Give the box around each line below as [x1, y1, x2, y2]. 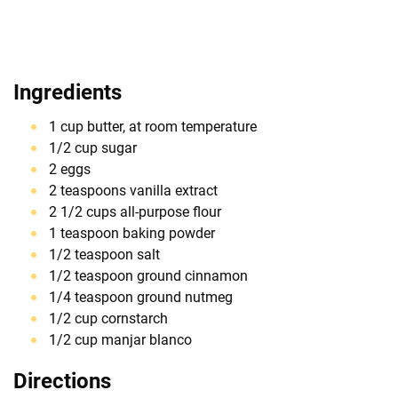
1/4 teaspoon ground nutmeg [49, 288, 233, 306]
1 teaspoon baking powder [49, 224, 215, 242]
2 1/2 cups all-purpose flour [49, 203, 221, 220]
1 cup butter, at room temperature [49, 117, 257, 135]
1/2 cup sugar [49, 139, 137, 156]
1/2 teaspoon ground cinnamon [49, 267, 248, 284]
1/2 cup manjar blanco [49, 330, 192, 348]
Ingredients [13, 79, 122, 105]
